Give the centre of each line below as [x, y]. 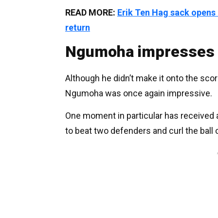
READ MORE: [91, 12]
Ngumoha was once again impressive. [139, 93]
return [78, 27]
